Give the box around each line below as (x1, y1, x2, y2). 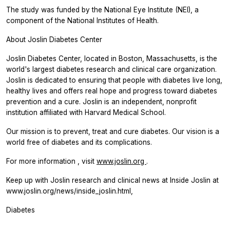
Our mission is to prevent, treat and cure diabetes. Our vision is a (6, 127, 219, 136)
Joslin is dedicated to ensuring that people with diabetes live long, (6, 76, 222, 85)
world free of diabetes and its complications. (6, 138, 152, 147)
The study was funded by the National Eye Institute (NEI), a (6, 6, 199, 14)
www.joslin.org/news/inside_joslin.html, (6, 187, 133, 196)
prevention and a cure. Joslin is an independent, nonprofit (6, 98, 197, 106)
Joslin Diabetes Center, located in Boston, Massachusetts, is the (6, 54, 217, 63)
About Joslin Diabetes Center (6, 35, 102, 44)
